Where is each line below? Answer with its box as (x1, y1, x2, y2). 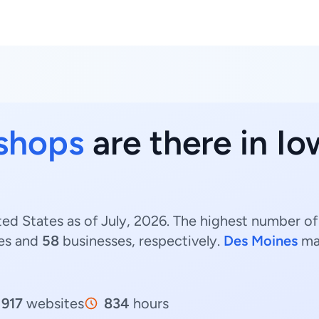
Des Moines (224, 232, 298, 249)
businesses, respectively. (59, 232, 224, 249)
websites (23, 295, 84, 312)
